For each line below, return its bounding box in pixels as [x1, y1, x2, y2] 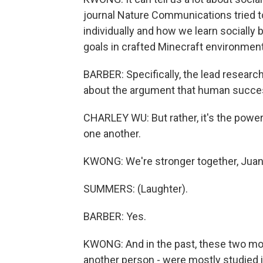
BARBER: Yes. [83, 210, 146, 222]
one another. [83, 127, 141, 140]
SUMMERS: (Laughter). [83, 183, 188, 195]
